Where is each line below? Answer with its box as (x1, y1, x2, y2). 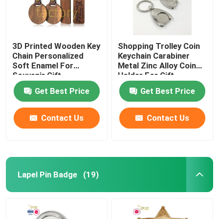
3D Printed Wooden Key (12, 41, 101, 51)
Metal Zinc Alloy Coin (118, 60, 197, 70)
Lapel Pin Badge (17, 169, 77, 179)
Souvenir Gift (12, 70, 62, 80)
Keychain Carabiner (118, 50, 190, 61)
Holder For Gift (118, 70, 175, 80)
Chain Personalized (12, 50, 84, 61)
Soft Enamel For (12, 60, 74, 70)
